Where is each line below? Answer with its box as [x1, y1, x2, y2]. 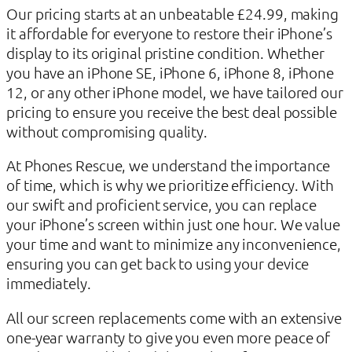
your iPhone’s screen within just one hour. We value [6, 214, 340, 234]
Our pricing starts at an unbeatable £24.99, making [6, 3, 339, 23]
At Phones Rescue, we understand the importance [6, 156, 331, 175]
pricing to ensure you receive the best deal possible [6, 101, 337, 121]
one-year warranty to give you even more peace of [6, 327, 331, 346]
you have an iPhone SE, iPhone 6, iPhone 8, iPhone [6, 62, 335, 82]
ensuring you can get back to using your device [6, 254, 310, 273]
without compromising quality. [6, 121, 208, 141]
